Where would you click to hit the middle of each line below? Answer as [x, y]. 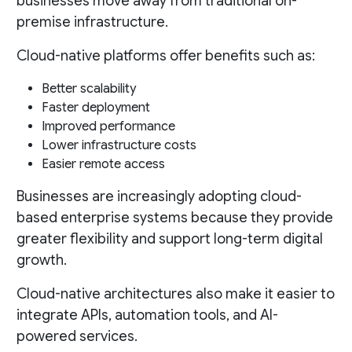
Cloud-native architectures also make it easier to [175, 294]
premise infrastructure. [92, 22]
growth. [41, 260]
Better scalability [88, 89]
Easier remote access [103, 165]
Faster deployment [95, 108]
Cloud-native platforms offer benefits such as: [165, 56]
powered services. [77, 337]
